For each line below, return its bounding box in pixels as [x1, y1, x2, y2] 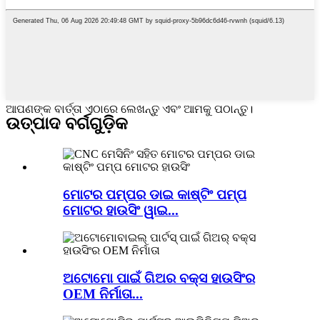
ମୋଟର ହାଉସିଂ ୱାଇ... [63, 202, 179, 218]
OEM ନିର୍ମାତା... [63, 286, 143, 301]
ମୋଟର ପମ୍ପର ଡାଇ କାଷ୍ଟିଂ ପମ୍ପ [63, 186, 246, 202]
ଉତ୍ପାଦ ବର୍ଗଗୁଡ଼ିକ [6, 114, 128, 133]
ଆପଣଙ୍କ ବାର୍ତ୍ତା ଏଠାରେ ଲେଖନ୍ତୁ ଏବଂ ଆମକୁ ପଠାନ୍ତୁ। [6, 103, 253, 115]
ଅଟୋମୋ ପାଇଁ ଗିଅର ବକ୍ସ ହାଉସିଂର [63, 270, 255, 286]
